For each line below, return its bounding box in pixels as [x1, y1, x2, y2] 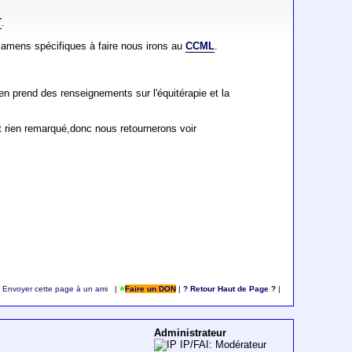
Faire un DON [124, 284, 176, 294]
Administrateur [154, 327, 227, 339]
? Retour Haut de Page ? [182, 284, 276, 294]
